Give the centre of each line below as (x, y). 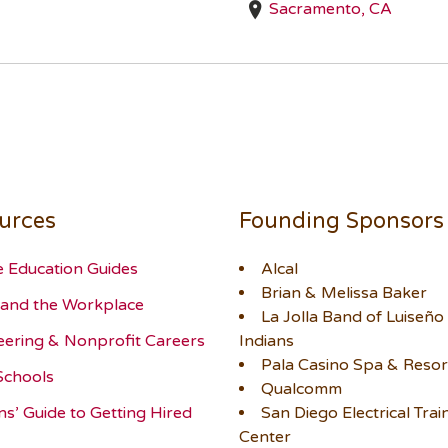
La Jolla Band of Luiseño (352, 317)
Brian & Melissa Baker (344, 293)
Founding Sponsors (341, 221)
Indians (266, 341)
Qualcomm (301, 389)
